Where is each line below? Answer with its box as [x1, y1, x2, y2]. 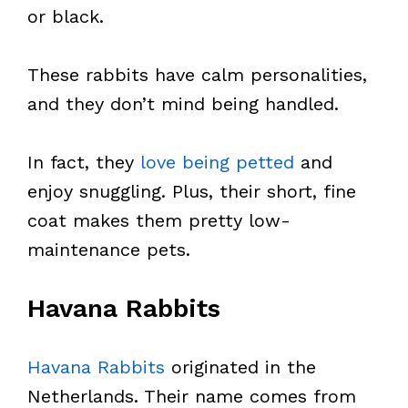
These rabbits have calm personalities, [27, 64, 367, 86]
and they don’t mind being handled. [27, 93, 339, 115]
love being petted [140, 151, 294, 173]
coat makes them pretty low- [27, 209, 291, 231]
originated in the [165, 356, 316, 378]
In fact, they [27, 151, 140, 173]
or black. [27, 5, 104, 27]
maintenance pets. [27, 239, 190, 260]
